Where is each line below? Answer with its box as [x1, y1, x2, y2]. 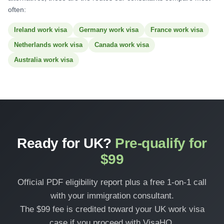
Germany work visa [79, 26, 138, 33]
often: [8, 5, 26, 13]
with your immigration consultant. [50, 191, 174, 200]
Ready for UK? [17, 135, 115, 151]
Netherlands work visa [14, 41, 82, 48]
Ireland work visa [14, 26, 67, 33]
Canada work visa [94, 41, 149, 48]
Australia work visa [14, 56, 73, 63]
